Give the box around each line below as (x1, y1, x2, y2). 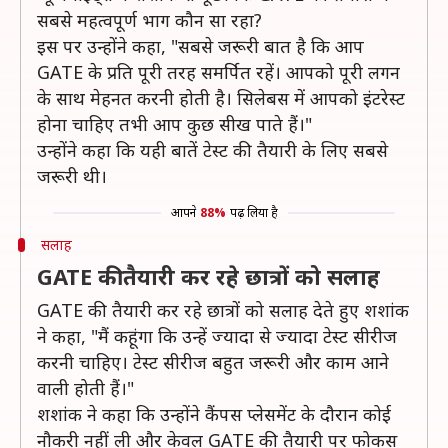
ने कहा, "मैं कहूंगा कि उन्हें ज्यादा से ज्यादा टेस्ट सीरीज (37, 324, 397, 348)
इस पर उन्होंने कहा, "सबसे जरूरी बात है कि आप (37, 34, 364, 58)
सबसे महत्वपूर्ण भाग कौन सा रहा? (37, 8, 262, 32)
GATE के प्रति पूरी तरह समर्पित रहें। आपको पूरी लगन (37, 60, 400, 84)
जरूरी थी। (37, 164, 107, 188)
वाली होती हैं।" (37, 376, 134, 400)
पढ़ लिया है (229, 204, 278, 221)
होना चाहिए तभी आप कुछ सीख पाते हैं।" (37, 112, 312, 136)
